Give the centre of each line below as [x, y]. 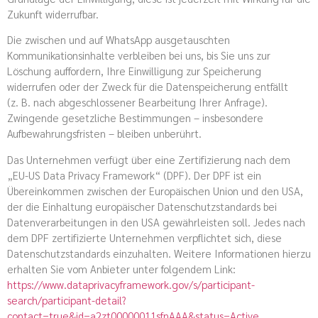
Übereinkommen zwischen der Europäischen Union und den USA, [155, 190]
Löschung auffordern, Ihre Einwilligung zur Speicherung [134, 71]
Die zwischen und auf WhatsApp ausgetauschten [119, 40]
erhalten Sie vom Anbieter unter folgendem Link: [121, 268]
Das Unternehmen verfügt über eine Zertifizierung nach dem [149, 159]
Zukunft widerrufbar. [53, 14]
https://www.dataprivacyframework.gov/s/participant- [131, 284]
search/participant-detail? [66, 300]
